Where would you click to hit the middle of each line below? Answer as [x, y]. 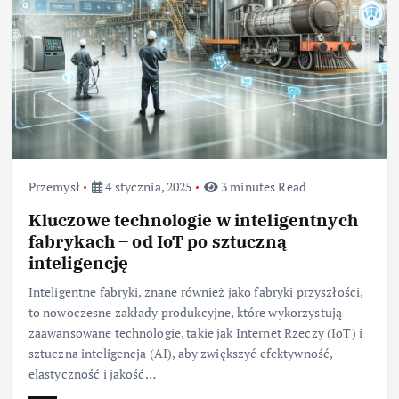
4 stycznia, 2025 [147, 186]
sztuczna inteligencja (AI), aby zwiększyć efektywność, [180, 354]
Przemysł [54, 186]
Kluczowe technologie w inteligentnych [193, 220]
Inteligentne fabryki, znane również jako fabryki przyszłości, [195, 292]
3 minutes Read [262, 186]
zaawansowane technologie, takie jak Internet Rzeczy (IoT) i [195, 333]
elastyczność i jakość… [92, 374]
